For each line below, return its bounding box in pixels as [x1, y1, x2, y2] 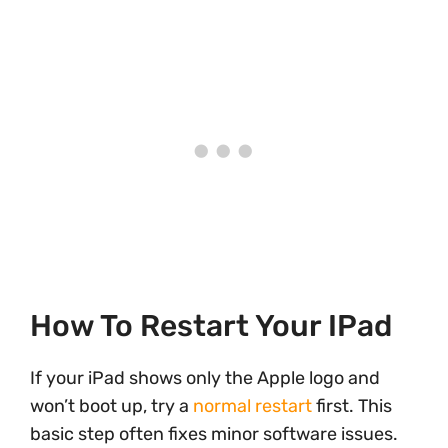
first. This [312, 395, 392, 417]
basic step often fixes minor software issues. [30, 423, 398, 445]
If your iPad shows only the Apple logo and [30, 367, 380, 389]
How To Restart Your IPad [30, 308, 392, 344]
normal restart [193, 395, 312, 417]
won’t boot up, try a [30, 395, 193, 417]
